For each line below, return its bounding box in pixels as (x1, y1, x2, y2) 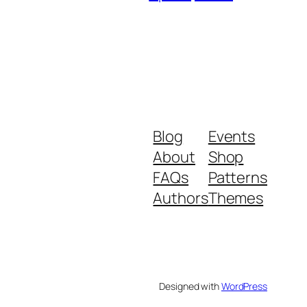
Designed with (159, 279, 221, 293)
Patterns (208, 167, 267, 188)
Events (208, 125, 256, 147)
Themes (208, 187, 264, 208)
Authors (153, 187, 208, 208)
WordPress (221, 279, 267, 293)
